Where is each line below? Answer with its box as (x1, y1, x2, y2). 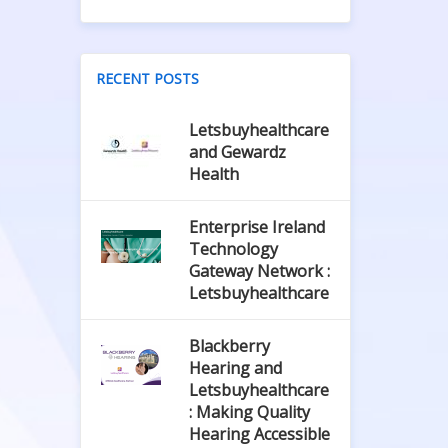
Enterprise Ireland (188, 216, 325, 238)
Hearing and (188, 357, 282, 379)
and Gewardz (188, 141, 286, 163)
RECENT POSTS (96, 69, 200, 88)
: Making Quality (188, 401, 310, 423)
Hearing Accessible (188, 423, 330, 445)
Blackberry (188, 335, 270, 357)
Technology (188, 238, 278, 260)
